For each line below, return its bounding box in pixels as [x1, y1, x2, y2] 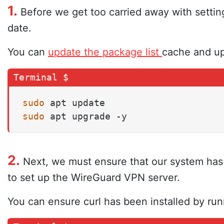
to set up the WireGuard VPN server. [7, 171, 180, 183]
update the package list [48, 45, 162, 58]
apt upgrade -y [44, 110, 127, 121]
